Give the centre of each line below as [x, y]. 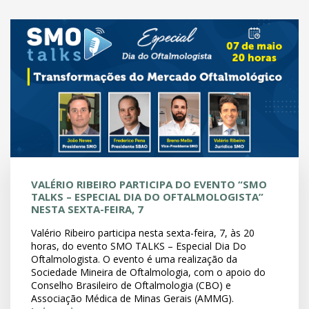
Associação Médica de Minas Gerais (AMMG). [132, 298]
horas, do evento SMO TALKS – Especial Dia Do [139, 246]
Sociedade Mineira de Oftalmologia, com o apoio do [148, 272]
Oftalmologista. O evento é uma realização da [134, 259]
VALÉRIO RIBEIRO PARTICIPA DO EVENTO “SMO [149, 184]
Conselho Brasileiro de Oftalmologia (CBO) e [131, 285]
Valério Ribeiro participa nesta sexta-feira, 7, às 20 [143, 233]
